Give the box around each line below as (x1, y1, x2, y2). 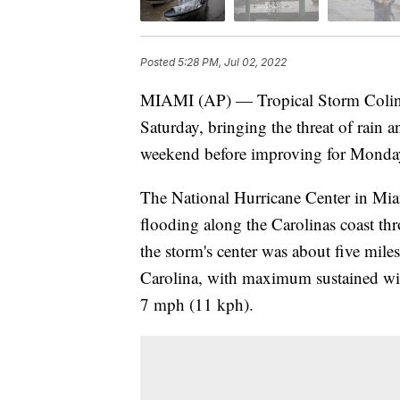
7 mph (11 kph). (140, 292, 254, 315)
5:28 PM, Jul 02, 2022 (178, 54, 287, 69)
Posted (140, 54, 178, 69)
